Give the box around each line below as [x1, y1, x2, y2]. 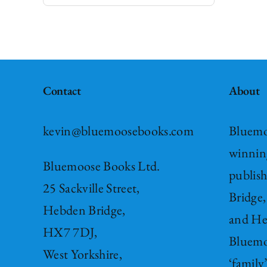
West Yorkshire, [42, 245, 122, 263]
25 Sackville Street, [42, 179, 140, 197]
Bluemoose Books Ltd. [42, 157, 160, 175]
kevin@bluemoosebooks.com [42, 122, 194, 139]
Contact [42, 82, 81, 98]
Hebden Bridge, [42, 201, 126, 219]
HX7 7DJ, [42, 223, 98, 241]
